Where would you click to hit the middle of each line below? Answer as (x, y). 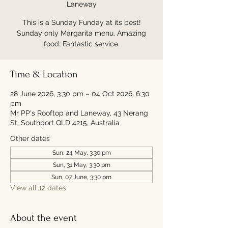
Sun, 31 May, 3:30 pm (81, 165)
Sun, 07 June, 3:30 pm (81, 177)
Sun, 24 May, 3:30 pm (81, 153)
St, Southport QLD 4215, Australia (65, 123)
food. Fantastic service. (81, 44)
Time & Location (44, 74)
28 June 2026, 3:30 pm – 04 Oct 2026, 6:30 (80, 94)
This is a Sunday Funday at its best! (81, 22)
